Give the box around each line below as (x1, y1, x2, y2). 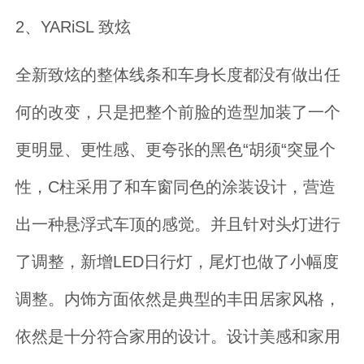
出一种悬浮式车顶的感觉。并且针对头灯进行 (15, 214, 341, 233)
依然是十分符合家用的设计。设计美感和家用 (15, 326, 341, 345)
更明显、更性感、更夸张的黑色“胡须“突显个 (15, 139, 336, 158)
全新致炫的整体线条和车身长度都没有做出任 (15, 64, 341, 84)
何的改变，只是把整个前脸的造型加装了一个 (15, 102, 341, 121)
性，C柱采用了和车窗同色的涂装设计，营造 (15, 176, 336, 196)
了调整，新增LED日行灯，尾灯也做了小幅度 (15, 251, 340, 271)
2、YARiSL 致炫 (15, 17, 132, 37)
